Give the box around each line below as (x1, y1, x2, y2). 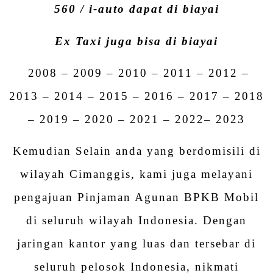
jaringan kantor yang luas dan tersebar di (17, 237, 256, 250)
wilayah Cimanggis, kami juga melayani (20, 168, 253, 181)
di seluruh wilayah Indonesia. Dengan (26, 214, 247, 227)
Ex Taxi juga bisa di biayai (55, 34, 218, 48)
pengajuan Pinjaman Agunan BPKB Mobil (14, 191, 259, 204)
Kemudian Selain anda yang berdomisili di (12, 144, 261, 158)
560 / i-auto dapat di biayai (54, 2, 219, 16)
